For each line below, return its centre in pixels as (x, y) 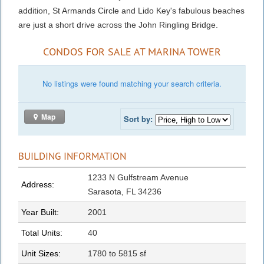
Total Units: (42, 232)
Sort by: (138, 118)
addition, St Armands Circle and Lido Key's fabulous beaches (131, 10)
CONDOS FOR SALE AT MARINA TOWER (132, 51)
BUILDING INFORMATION (72, 156)
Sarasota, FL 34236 (125, 191)
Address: (38, 184)
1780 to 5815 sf (117, 253)
